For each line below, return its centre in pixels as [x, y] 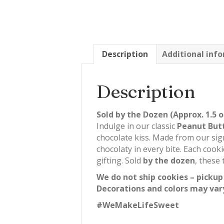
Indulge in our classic [137, 126]
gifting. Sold [120, 160]
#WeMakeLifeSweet [138, 205]
